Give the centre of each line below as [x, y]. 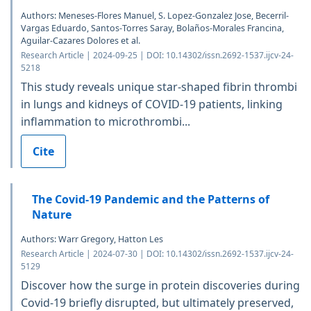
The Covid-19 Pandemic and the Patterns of [151, 199]
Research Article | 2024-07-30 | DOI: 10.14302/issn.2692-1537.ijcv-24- [157, 253]
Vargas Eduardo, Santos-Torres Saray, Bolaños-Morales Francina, [152, 28]
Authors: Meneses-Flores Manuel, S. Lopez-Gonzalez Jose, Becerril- [155, 15]
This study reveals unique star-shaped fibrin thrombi [159, 86]
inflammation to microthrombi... [106, 121]
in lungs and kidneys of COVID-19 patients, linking [152, 104]
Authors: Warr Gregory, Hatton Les [92, 239]
